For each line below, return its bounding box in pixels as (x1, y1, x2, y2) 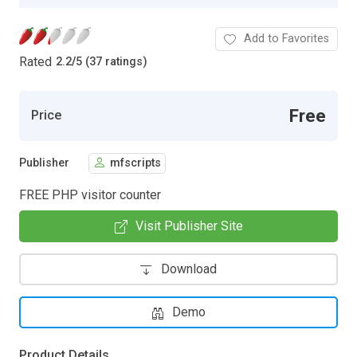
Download (161, 261, 217, 277)
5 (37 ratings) (76, 55, 147, 69)
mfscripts (110, 156, 161, 171)
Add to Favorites (244, 31, 329, 45)
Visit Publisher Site (135, 218, 243, 233)
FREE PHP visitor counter (19, 186, 161, 202)
